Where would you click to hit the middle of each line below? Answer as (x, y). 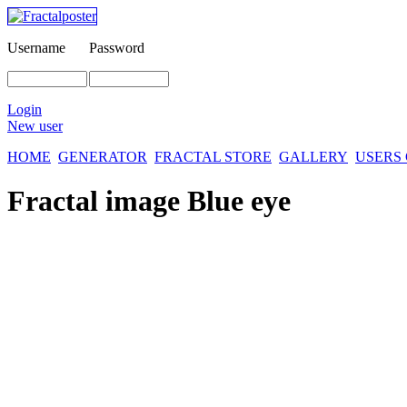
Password (117, 48)
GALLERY (313, 157)
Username (36, 48)
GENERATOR (103, 157)
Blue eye (239, 201)
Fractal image (97, 201)
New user (35, 126)
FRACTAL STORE (213, 157)
